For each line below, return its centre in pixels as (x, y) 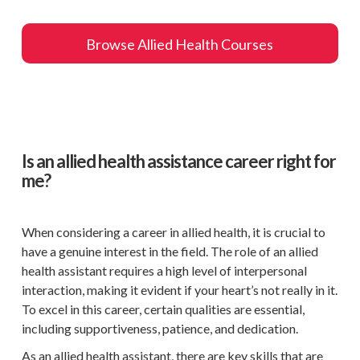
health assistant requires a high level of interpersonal (164, 270)
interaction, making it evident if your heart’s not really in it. (179, 290)
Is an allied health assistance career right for (178, 161)
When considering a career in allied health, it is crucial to (173, 232)
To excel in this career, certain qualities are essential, (163, 309)
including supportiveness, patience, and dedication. (160, 328)
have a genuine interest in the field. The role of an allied (170, 251)
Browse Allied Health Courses (180, 44)
